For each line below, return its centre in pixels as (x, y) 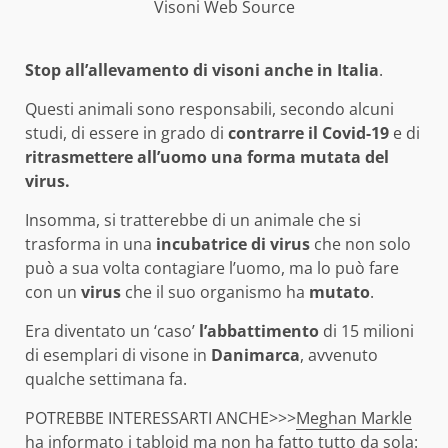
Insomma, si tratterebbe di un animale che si (193, 220)
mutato (339, 292)
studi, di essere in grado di (126, 133)
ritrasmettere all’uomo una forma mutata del (207, 157)
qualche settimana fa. (106, 379)
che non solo (360, 244)
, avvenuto (339, 355)
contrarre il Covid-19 (308, 133)
